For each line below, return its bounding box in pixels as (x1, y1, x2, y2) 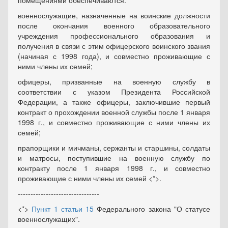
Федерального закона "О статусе (94, 204, 210, 214)
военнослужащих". (18, 214, 80, 224)
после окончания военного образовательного (18, 20, 210, 31)
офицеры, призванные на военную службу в (18, 76, 210, 87)
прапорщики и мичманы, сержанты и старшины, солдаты (18, 142, 210, 153)
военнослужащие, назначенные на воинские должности (18, 10, 210, 20)
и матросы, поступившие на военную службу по (18, 153, 210, 163)
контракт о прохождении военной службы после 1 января (18, 107, 210, 117)
